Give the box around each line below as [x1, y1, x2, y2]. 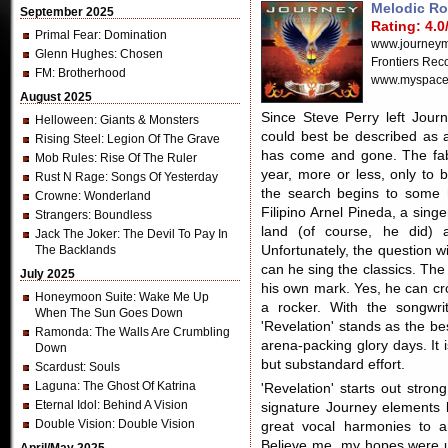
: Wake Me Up [133, 290, 209, 304]
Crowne [35, 189, 78, 203]
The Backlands [35, 243, 116, 257]
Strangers [35, 208, 88, 222]
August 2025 [20, 90, 92, 104]
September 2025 [20, 5, 114, 19]
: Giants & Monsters [94, 113, 199, 127]
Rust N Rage [35, 170, 105, 184]
